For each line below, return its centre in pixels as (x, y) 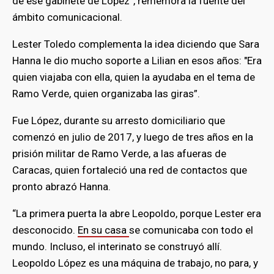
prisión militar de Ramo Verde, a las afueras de (119, 153)
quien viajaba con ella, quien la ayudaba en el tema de (134, 77)
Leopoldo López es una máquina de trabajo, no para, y (135, 263)
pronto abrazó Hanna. (61, 186)
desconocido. (45, 230)
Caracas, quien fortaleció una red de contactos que (130, 170)
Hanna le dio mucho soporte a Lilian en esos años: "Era (137, 60)
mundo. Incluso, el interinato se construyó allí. (117, 246)
